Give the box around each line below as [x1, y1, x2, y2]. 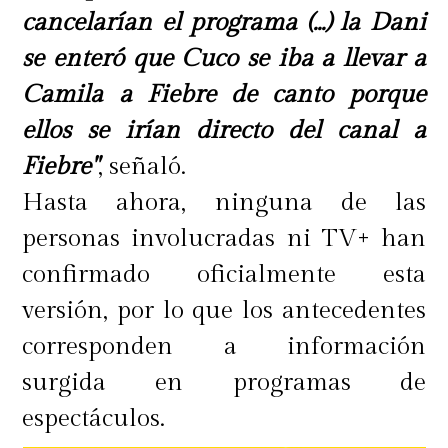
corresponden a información [22, 331, 426, 361]
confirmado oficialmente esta [22, 259, 426, 289]
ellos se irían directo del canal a [22, 115, 426, 145]
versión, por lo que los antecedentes [22, 295, 426, 325]
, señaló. [98, 151, 187, 181]
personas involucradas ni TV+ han [22, 223, 426, 253]
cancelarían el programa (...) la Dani [22, 7, 426, 37]
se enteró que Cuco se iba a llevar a [22, 43, 426, 73]
